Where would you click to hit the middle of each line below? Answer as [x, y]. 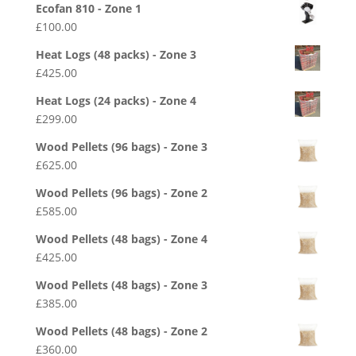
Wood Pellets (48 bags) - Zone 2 [121, 331]
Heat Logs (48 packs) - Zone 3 [116, 55]
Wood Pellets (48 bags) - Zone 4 [121, 239]
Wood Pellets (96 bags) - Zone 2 [121, 193]
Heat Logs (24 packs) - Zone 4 [116, 101]
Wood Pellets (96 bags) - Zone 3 [121, 147]
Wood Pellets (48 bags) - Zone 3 [121, 285]
